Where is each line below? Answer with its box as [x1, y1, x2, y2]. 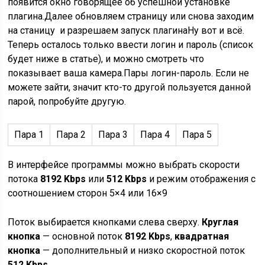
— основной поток [40, 231, 125, 242]
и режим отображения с [149, 173, 256, 185]
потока [8, 173, 41, 185]
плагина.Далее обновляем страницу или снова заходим [8, 11, 254, 22]
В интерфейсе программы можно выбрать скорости [8, 159, 240, 170]
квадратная [174, 231, 230, 242]
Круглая [202, 216, 239, 228]
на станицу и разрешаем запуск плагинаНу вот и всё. [8, 25, 245, 36]
